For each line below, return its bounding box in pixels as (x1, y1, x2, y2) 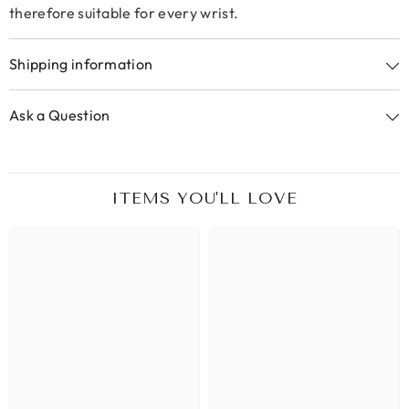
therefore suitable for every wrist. (9, 4, 239, 22)
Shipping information (9, 55, 153, 73)
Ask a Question (9, 106, 110, 124)
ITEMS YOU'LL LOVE (111, 188, 298, 208)
